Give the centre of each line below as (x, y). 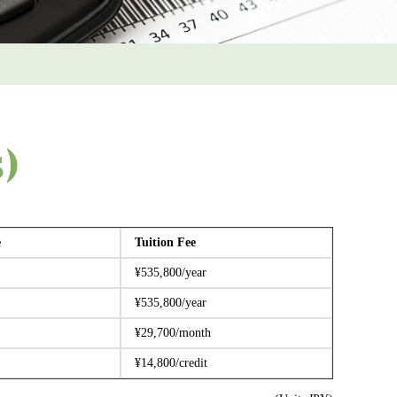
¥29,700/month (173, 333)
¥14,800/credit (171, 363)
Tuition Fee (165, 242)
